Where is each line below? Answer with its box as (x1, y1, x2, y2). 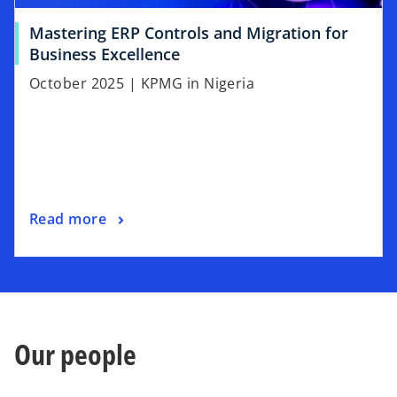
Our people (14, 334, 136, 373)
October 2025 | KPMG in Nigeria (29, 73, 255, 93)
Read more (29, 209, 106, 229)
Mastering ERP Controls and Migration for (29, 21, 348, 43)
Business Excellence (29, 43, 180, 65)
